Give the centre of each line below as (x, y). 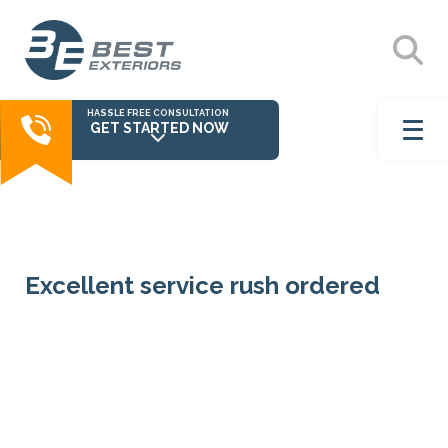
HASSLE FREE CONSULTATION (158, 113)
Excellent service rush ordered (202, 286)
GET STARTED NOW (159, 128)
